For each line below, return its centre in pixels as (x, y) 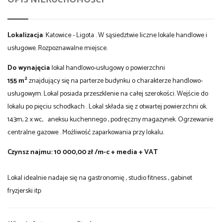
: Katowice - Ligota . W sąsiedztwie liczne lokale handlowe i (125, 35)
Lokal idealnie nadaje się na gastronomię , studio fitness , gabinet (100, 178)
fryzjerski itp (24, 191)
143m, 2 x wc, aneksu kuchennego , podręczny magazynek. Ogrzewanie (110, 119)
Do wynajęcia (29, 68)
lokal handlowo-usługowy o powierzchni (108, 68)
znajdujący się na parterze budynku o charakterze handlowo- (116, 81)
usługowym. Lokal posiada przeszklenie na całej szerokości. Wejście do (108, 94)
